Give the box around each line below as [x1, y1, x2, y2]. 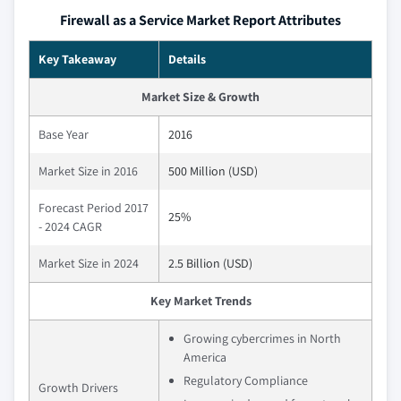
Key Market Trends [149, 292, 252, 309]
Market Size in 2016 [38, 162, 138, 179]
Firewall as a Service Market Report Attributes [60, 10, 341, 30]
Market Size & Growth [141, 88, 260, 105]
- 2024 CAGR [38, 218, 102, 235]
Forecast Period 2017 [38, 199, 149, 216]
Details [168, 50, 206, 67]
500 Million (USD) [168, 162, 258, 179]
